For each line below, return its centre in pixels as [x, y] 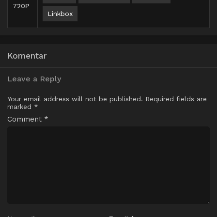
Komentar [27, 55]
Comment [26, 119]
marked [21, 106]
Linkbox [60, 13]
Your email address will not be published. [75, 99]
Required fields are [176, 99]
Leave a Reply [34, 78]
